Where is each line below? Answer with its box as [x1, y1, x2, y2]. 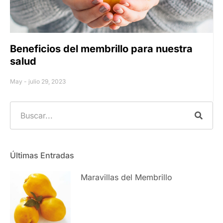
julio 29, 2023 [28, 78, 66, 86]
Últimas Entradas [10, 150, 74, 161]
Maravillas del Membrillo [81, 172, 173, 183]
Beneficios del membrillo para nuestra [10, 43, 193, 55]
